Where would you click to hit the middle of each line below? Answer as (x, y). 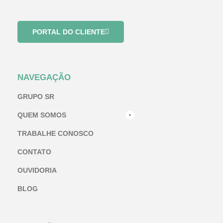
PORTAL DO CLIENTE (69, 32)
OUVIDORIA (37, 170)
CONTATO (34, 152)
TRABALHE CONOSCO (56, 133)
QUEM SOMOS (42, 115)
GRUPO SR (36, 96)
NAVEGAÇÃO (44, 77)
